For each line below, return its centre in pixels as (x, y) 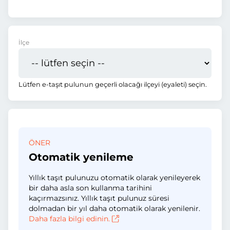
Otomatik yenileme (81, 157)
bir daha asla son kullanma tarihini (90, 188)
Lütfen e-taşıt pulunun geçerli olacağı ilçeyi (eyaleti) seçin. (113, 84)
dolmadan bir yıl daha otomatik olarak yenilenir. (114, 208)
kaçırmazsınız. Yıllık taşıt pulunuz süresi (99, 198)
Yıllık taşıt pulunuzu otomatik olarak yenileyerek (114, 178)
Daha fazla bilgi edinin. (69, 219)
